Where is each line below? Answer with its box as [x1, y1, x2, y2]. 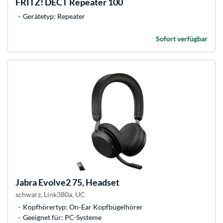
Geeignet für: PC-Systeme [23, 213, 102, 222]
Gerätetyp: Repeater [23, 12, 85, 21]
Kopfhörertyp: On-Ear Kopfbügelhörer [23, 203, 143, 212]
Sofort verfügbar [156, 34, 208, 43]
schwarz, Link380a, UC [15, 190, 85, 199]
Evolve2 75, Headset [37, 177, 119, 188]
